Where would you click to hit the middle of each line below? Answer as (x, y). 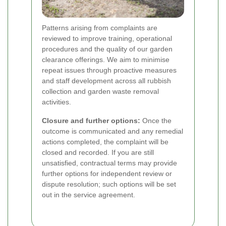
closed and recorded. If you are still (98, 152)
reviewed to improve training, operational (107, 38)
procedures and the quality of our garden (107, 49)
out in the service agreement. (89, 194)
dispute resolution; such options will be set (109, 184)
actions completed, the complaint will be (105, 142)
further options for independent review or (107, 173)
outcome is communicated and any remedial (112, 131)
